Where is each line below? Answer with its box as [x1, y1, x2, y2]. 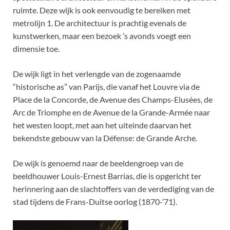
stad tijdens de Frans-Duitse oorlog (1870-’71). [13, 197, 177, 207]
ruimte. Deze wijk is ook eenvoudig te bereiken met [13, 5, 190, 15]
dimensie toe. [13, 44, 60, 54]
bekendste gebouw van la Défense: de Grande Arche [13, 133, 196, 143]
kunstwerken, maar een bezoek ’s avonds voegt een [13, 31, 191, 41]
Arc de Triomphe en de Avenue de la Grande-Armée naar [13, 107, 210, 118]
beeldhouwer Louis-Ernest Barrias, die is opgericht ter [13, 171, 201, 181]
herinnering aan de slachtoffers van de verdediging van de [13, 184, 214, 194]
